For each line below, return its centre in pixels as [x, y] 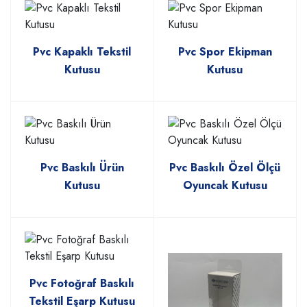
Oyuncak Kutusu [225, 186]
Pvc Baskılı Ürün [82, 168]
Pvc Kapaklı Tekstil [82, 52]
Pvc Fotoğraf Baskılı [82, 284]
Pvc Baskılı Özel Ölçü [225, 168]
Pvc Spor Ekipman [225, 52]
